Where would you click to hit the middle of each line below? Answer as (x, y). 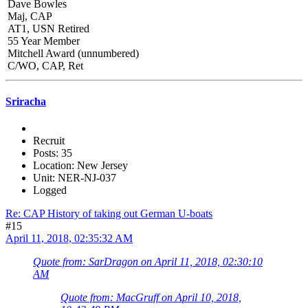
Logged (50, 190)
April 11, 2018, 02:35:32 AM (69, 239)
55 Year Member (44, 41)
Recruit (49, 141)
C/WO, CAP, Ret (45, 65)
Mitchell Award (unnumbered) (73, 53)
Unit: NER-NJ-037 (75, 178)
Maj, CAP (30, 16)
